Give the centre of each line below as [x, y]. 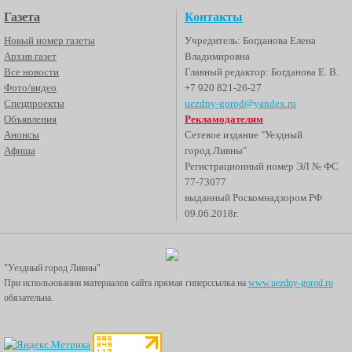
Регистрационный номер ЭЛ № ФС [262, 167]
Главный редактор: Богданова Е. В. [262, 72]
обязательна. [29, 298]
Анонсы [22, 135]
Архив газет [30, 57]
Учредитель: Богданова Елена [250, 41]
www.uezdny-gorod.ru [291, 283]
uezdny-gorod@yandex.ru [240, 104]
